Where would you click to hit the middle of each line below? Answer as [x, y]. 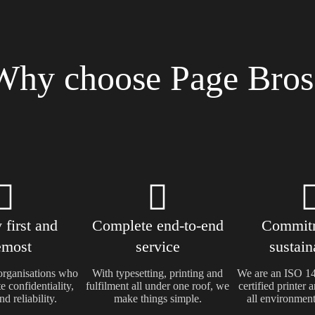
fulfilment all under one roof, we [157, 286]
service [157, 246]
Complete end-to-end [157, 225]
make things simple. [157, 298]
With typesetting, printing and [157, 273]
